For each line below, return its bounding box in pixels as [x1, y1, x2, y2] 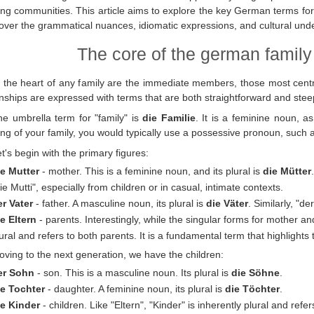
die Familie [142, 111, 196, 123]
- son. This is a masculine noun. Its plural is [34, 266, 231, 278]
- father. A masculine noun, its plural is [33, 198, 206, 210]
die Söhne [231, 266, 280, 278]
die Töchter [225, 282, 280, 294]
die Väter [206, 198, 248, 210]
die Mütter [263, 165, 311, 177]
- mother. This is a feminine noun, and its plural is [39, 165, 263, 177]
